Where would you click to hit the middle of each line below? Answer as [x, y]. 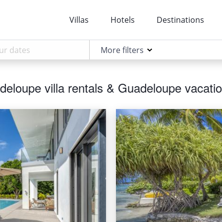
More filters [122, 50]
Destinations [181, 20]
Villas [79, 20]
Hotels [123, 20]
